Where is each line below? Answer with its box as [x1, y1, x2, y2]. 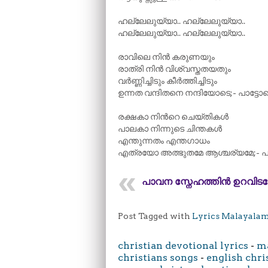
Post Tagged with [118, 211, 192, 221]
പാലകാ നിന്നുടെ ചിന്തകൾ [118, 124, 222, 133]
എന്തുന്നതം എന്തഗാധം [118, 136, 210, 145]
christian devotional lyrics [118, 240, 248, 251]
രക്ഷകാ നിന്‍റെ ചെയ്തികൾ [118, 112, 229, 121]
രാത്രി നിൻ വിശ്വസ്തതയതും [118, 64, 231, 74]
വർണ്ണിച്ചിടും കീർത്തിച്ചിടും [118, 76, 217, 86]
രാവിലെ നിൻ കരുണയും [118, 52, 215, 62]
